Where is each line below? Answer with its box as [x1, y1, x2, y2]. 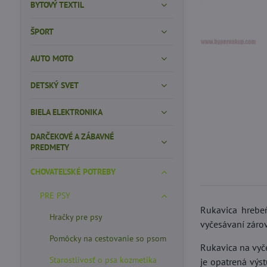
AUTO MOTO [30, 53, 73, 64]
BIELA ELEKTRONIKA [30, 107, 103, 117]
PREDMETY [30, 142, 69, 153]
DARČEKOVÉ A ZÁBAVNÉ [30, 131, 114, 142]
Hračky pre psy [49, 212, 103, 222]
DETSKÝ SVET [30, 80, 79, 91]
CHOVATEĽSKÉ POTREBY [30, 166, 116, 177]
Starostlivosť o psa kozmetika [49, 254, 157, 265]
